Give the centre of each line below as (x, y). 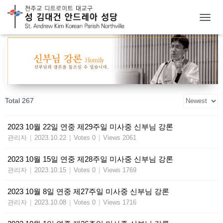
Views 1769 (120, 170)
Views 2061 (120, 137)
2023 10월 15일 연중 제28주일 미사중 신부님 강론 (90, 159)
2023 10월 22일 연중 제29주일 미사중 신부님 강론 (90, 126)
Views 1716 (120, 202)
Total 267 (19, 100)
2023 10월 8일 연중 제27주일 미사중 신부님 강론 (88, 191)
